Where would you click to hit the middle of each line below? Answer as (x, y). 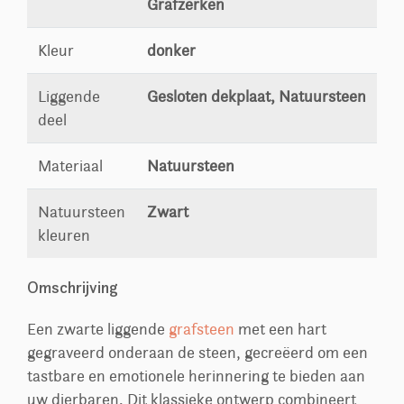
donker (171, 51)
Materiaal (70, 166)
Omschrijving (73, 288)
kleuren (64, 236)
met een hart (280, 330)
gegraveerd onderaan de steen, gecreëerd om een (197, 353)
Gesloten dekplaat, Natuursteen (257, 97)
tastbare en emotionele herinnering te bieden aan (196, 376)
